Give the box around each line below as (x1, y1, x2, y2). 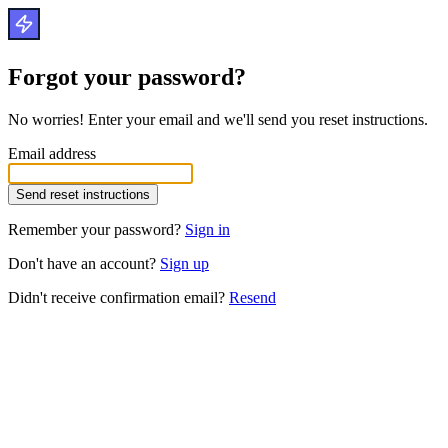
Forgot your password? (8, 63, 246, 90)
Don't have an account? (8, 254, 160, 272)
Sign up (160, 254, 209, 272)
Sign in (185, 220, 230, 238)
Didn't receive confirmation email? (8, 288, 229, 306)
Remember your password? (8, 220, 185, 238)
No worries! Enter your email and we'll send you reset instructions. (8, 110, 428, 128)
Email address (8, 144, 96, 162)
